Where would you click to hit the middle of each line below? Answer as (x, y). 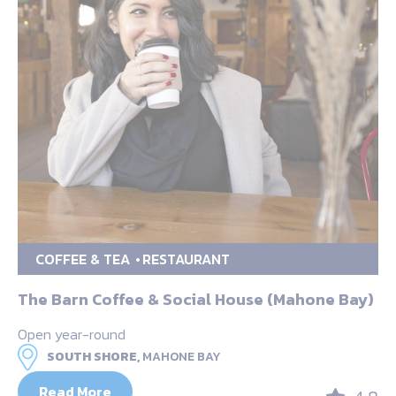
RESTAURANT (186, 259)
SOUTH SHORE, (93, 356)
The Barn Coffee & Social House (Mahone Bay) (196, 299)
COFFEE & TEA (83, 259)
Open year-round (72, 334)
